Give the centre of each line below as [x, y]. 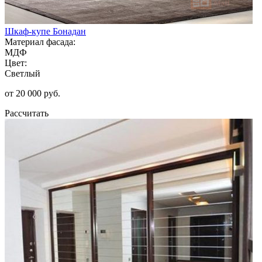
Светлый [23, 73]
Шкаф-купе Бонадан [45, 31]
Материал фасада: [40, 42]
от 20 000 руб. [32, 93]
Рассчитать [27, 113]
